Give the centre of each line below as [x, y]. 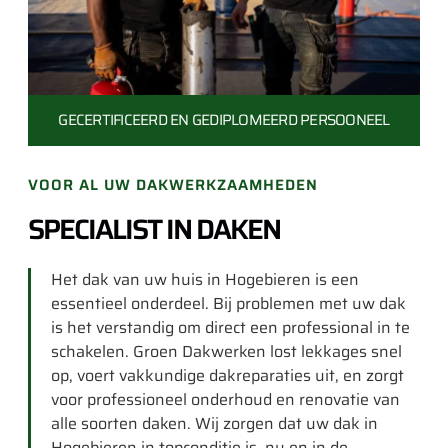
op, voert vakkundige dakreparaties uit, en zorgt [227, 375]
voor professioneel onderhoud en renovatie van [225, 399]
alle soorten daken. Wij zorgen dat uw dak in [214, 423]
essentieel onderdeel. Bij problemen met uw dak [228, 303]
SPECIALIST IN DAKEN [154, 229]
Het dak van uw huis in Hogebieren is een [205, 279]
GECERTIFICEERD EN [123, 120]
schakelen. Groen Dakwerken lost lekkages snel [226, 351]
